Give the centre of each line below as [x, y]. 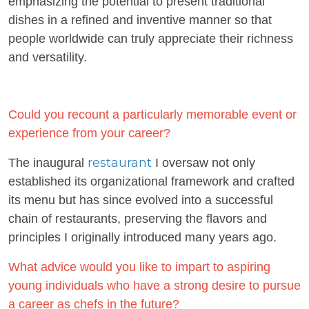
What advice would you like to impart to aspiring [139, 267]
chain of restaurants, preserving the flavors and [138, 219]
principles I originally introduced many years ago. [142, 237]
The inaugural [48, 163]
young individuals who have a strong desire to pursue [154, 286]
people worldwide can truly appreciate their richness [151, 39]
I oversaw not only [203, 163]
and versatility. [48, 57]
